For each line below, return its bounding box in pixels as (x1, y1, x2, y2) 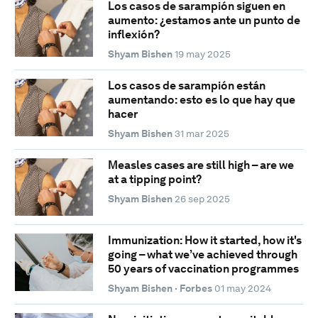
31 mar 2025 (174, 127, 229, 139)
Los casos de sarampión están (107, 78, 265, 92)
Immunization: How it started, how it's (107, 233, 302, 247)
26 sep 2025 (174, 192, 230, 204)
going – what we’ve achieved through (107, 247, 297, 261)
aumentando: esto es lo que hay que (107, 92, 295, 106)
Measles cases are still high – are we (107, 158, 294, 172)
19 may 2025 (174, 48, 231, 60)
